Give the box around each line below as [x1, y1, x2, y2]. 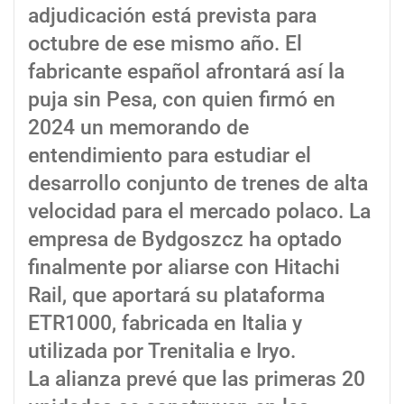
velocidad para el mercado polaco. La [28, 198, 371, 224]
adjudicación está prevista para [28, 3, 317, 28]
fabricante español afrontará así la [28, 59, 344, 84]
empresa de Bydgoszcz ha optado [28, 226, 342, 252]
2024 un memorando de [28, 115, 249, 140]
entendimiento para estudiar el [28, 142, 311, 168]
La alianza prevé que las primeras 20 [28, 366, 365, 391]
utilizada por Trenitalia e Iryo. [28, 338, 296, 363]
